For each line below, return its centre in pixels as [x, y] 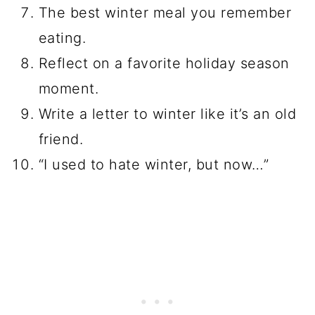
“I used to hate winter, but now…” [154, 164]
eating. [62, 38]
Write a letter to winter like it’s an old [167, 114]
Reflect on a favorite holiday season [164, 63]
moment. [69, 88]
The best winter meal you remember [165, 12]
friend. [61, 139]
